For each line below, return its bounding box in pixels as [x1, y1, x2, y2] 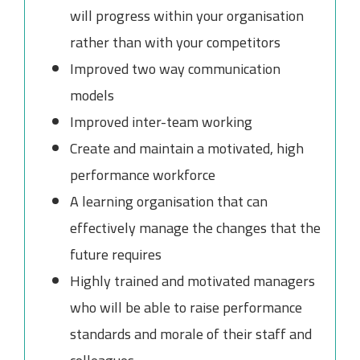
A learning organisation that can [69, 187, 268, 215]
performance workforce [69, 161, 215, 188]
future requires [69, 240, 162, 268]
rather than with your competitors [69, 28, 280, 55]
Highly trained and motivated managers [69, 267, 315, 294]
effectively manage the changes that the [69, 214, 321, 241]
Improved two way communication [69, 55, 280, 82]
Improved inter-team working [69, 108, 252, 135]
